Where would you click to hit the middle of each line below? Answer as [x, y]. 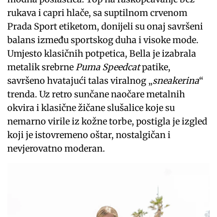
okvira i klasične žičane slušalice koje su [91, 108]
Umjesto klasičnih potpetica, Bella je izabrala [102, 53]
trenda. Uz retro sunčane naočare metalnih [96, 94]
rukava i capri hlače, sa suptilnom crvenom [98, 13]
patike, [155, 67]
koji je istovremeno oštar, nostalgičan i [89, 135]
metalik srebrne [42, 67]
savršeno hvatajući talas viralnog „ [80, 80]
